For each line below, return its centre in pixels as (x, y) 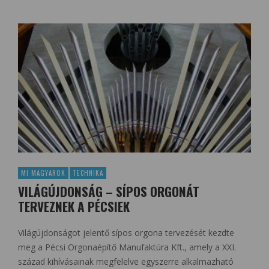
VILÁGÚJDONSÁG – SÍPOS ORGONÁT (109, 192)
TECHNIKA (88, 173)
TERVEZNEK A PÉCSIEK (74, 207)
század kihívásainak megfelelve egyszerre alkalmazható (126, 262)
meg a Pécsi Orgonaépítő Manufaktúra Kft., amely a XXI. (127, 247)
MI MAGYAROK (43, 173)
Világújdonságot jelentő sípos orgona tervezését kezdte (126, 233)
